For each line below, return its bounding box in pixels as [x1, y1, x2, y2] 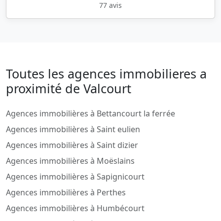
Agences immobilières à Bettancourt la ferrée [6, 108, 175, 119]
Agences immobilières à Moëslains [6, 155, 135, 167]
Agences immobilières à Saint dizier [6, 140, 138, 151]
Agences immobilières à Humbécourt [6, 203, 145, 214]
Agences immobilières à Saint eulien [6, 124, 140, 135]
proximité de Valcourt [6, 80, 131, 97]
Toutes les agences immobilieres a [6, 65, 207, 82]
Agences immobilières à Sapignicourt [6, 171, 145, 183]
